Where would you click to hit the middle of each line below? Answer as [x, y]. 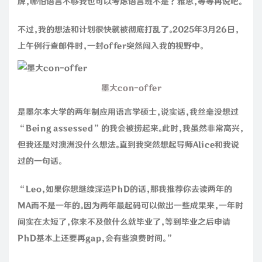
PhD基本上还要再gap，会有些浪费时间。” [96, 238]
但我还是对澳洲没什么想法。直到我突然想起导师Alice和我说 [128, 145]
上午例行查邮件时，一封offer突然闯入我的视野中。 [111, 46]
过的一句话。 [40, 161]
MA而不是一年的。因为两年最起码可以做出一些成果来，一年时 [130, 206]
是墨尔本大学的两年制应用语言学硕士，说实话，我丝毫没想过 [128, 112]
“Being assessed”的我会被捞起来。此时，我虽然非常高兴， [131, 128]
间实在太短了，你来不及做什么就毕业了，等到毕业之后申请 [124, 222]
